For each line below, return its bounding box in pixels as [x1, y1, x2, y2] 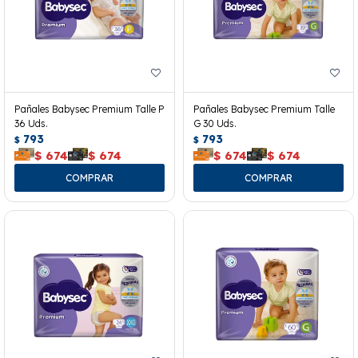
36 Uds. [14, 117, 48, 129]
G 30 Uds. [193, 117, 237, 129]
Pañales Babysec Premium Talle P [14, 102, 165, 115]
